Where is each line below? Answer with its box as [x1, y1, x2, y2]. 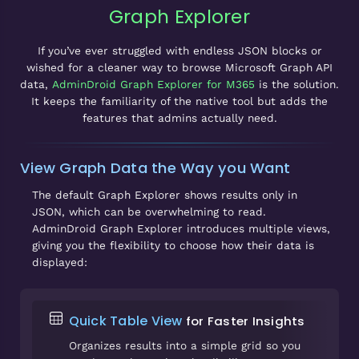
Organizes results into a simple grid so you [68, 338, 301, 352]
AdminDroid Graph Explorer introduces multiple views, [32, 221, 330, 235]
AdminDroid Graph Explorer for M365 [52, 78, 255, 91]
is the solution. [255, 78, 339, 91]
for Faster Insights [185, 312, 305, 329]
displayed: [32, 255, 87, 268]
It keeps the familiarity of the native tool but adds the [31, 95, 328, 107]
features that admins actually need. [82, 111, 277, 124]
